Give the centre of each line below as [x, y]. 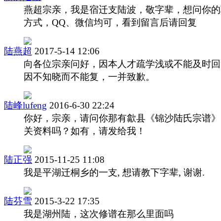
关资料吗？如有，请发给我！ [85, 131]
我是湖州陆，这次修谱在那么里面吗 [99, 214]
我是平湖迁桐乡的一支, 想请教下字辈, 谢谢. [114, 172]
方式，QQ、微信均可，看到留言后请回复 [110, 22]
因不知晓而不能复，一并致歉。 [89, 76]
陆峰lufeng [25, 105]
